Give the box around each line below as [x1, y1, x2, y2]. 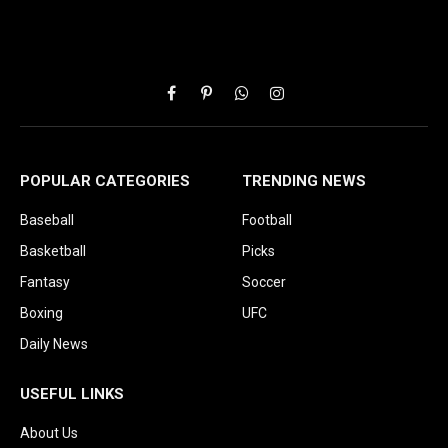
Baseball [20, 211, 74, 228]
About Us [20, 424, 78, 441]
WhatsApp [240, 93, 307, 110]
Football [242, 211, 292, 228]
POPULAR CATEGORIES [20, 171, 190, 190]
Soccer [242, 273, 286, 290]
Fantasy [20, 273, 70, 290]
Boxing [20, 304, 63, 321]
